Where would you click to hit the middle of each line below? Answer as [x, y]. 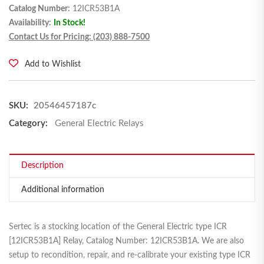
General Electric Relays [99, 124]
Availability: [30, 23]
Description [42, 166]
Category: [28, 124]
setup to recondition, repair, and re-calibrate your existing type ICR [130, 255]
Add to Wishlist [53, 65]
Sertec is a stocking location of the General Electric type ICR [118, 227]
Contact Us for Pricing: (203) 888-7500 [79, 37]
